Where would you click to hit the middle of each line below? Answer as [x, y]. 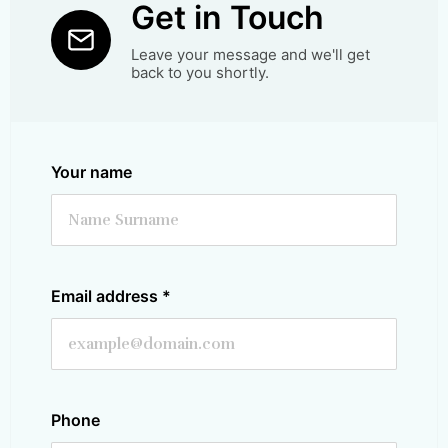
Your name [91, 172]
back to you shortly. [200, 73]
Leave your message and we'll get [250, 55]
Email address [106, 296]
